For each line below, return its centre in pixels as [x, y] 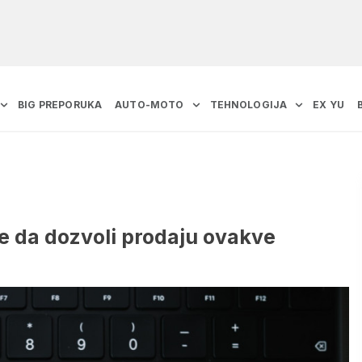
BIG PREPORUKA [60, 105]
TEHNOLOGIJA [248, 105]
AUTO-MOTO [149, 105]
